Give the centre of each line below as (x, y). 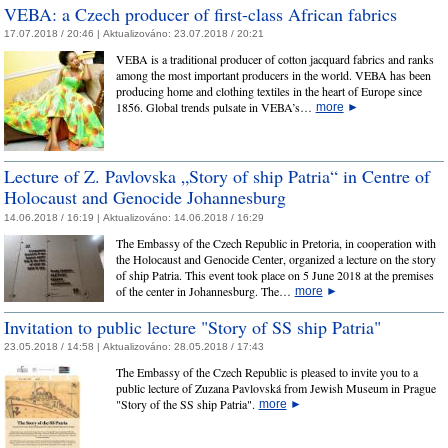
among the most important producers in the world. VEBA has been (273, 75)
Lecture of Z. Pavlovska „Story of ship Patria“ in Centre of (217, 176)
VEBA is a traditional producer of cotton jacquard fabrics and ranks (274, 59)
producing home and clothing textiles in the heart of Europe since (268, 91)
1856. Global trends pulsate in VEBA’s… (215, 107)
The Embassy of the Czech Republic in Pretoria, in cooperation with (275, 242)
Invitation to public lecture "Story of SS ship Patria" (192, 326)
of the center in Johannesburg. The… (205, 290)
